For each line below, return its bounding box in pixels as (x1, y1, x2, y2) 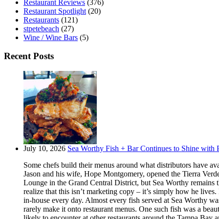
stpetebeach (23, 24, 59, 33)
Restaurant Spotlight (23, 6, 86, 15)
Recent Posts (4, 51, 54, 62)
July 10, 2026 (23, 144, 66, 153)
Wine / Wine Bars (23, 33, 78, 42)
